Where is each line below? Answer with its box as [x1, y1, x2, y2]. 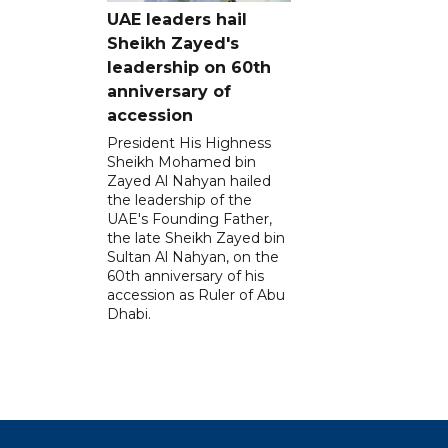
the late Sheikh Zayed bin [107, 229, 285, 248]
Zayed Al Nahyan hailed [107, 172, 271, 191]
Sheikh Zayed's [107, 34, 239, 54]
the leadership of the [107, 191, 252, 210]
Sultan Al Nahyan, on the [107, 248, 279, 267]
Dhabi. [107, 305, 151, 324]
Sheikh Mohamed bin [107, 153, 256, 172]
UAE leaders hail [107, 10, 247, 30]
